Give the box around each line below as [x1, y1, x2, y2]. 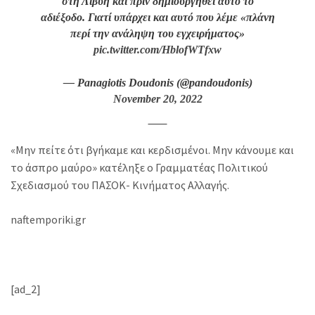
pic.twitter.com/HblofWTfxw [94, 44, 221, 56]
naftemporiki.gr [11, 212, 86, 226]
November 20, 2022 [112, 93, 202, 105]
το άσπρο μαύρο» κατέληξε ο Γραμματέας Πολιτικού [11, 160, 268, 174]
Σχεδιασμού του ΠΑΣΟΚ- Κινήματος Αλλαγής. [11, 178, 229, 192]
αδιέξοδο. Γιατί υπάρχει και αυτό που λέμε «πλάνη [40, 11, 275, 23]
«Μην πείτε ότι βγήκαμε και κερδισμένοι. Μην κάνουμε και [11, 143, 294, 157]
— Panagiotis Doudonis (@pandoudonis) [63, 77, 252, 89]
